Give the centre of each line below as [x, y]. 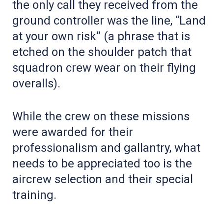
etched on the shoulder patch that [102, 52]
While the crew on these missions [101, 116]
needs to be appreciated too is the [102, 163]
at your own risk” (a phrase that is [101, 36]
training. [34, 195]
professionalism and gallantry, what [106, 148]
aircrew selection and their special [103, 179]
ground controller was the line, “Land [109, 20]
